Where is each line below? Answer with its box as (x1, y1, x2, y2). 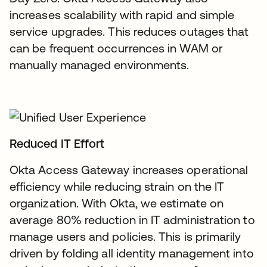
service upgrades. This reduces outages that (10, 24, 249, 38)
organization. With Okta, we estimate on (10, 195, 224, 210)
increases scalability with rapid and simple (10, 7, 235, 21)
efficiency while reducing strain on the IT (10, 179, 225, 193)
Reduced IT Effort (10, 136, 105, 150)
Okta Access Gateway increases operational (10, 162, 249, 176)
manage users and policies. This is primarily (10, 229, 241, 243)
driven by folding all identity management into (10, 246, 254, 260)
